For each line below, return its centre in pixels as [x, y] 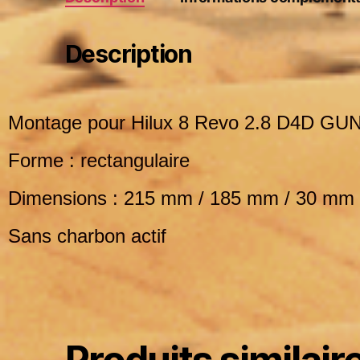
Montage [45, 123]
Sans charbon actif [87, 236]
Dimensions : [66, 198]
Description [128, 54]
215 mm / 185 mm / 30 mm [239, 198]
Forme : [44, 161]
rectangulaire [135, 161]
